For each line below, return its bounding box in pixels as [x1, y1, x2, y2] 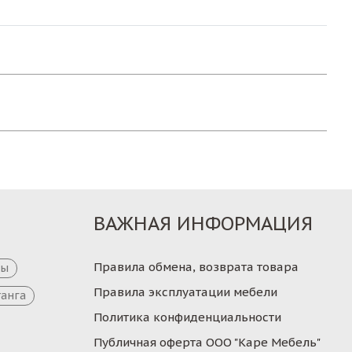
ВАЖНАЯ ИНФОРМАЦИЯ [93, 211, 313, 236]
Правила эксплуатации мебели [93, 284, 277, 300]
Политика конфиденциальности [93, 310, 281, 325]
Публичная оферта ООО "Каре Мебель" [93, 335, 321, 350]
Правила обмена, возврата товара [93, 259, 299, 275]
